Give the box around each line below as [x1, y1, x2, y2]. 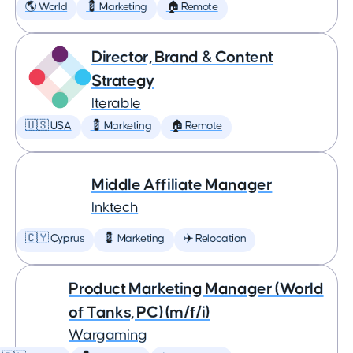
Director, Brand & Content [91, 49, 274, 65]
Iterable [91, 96, 141, 111]
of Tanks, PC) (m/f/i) [69, 304, 210, 321]
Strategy [91, 72, 154, 89]
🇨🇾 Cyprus [25, 233, 85, 244]
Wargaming [69, 328, 147, 343]
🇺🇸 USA [25, 121, 72, 132]
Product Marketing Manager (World [69, 281, 324, 297]
